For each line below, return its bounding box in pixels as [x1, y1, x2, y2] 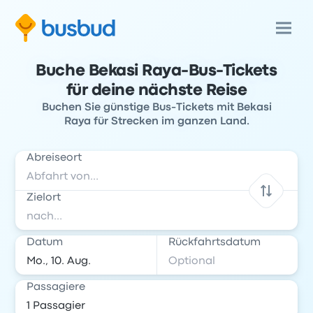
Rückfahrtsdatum [168, 238, 261, 247]
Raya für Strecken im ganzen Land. [64, 117, 249, 126]
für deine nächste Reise [66, 84, 247, 98]
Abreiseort [27, 153, 82, 163]
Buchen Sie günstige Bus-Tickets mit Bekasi [41, 103, 272, 112]
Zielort [27, 193, 61, 203]
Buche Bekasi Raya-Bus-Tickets [36, 64, 277, 78]
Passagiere [27, 282, 86, 292]
